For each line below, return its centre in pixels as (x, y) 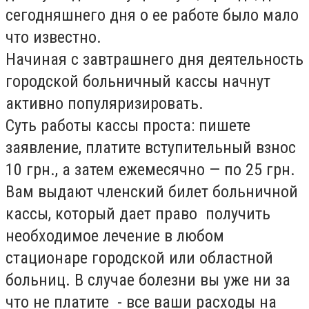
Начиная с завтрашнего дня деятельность (154, 59)
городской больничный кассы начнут (138, 81)
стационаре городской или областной (139, 258)
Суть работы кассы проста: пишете (128, 126)
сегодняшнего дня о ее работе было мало (152, 15)
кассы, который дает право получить (138, 214)
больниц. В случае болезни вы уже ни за (148, 280)
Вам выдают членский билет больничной (152, 192)
